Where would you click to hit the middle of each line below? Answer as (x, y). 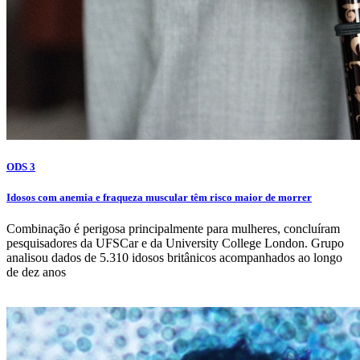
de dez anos (36, 272)
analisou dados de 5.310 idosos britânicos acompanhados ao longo (174, 258)
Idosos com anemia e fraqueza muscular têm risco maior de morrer (159, 198)
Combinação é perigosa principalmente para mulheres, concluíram (173, 229)
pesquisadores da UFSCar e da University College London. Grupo (175, 243)
